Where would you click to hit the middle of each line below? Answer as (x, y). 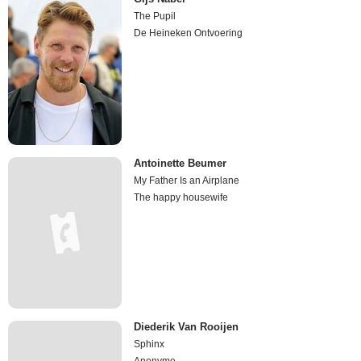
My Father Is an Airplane (187, 180)
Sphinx (149, 344)
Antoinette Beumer (180, 163)
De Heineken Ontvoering (189, 33)
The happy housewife (181, 197)
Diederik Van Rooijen (187, 327)
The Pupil (155, 17)
